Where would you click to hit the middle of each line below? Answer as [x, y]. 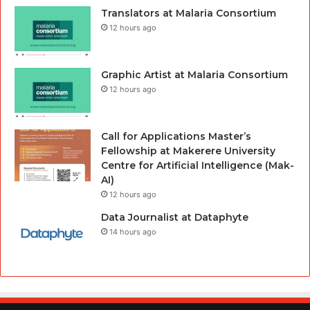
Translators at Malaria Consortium [189, 13]
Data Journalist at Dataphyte [175, 218]
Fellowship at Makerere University [188, 151]
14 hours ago [133, 232]
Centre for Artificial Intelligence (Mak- [198, 166]
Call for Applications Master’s [176, 137]
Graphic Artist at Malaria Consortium [194, 75]
